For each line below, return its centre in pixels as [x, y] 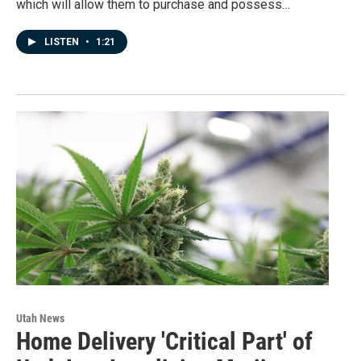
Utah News [40, 319]
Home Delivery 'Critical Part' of [164, 342]
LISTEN [63, 41]
